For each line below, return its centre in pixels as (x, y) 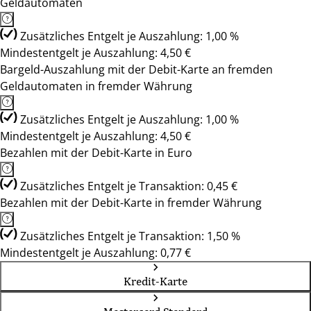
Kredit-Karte (155, 281)
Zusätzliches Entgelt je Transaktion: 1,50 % (130, 236)
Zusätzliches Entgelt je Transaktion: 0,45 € (129, 186)
